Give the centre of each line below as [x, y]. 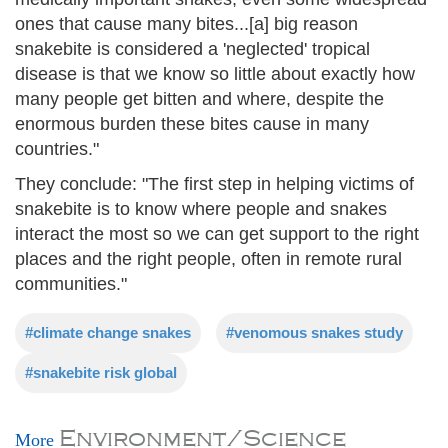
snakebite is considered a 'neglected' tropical [192, 48]
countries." [57, 148]
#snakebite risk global [101, 372]
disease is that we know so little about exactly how [215, 73]
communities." [71, 283]
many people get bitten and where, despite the [199, 98]
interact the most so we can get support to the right [217, 233]
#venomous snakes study [314, 332]
